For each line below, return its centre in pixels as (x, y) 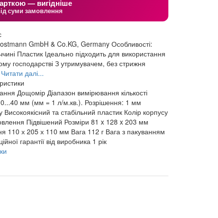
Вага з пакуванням (135, 132)
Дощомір (31, 93)
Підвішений (44, 122)
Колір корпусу (146, 112)
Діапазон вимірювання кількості (97, 93)
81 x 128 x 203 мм (119, 122)
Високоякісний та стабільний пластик (63, 112)
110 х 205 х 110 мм (38, 132)
